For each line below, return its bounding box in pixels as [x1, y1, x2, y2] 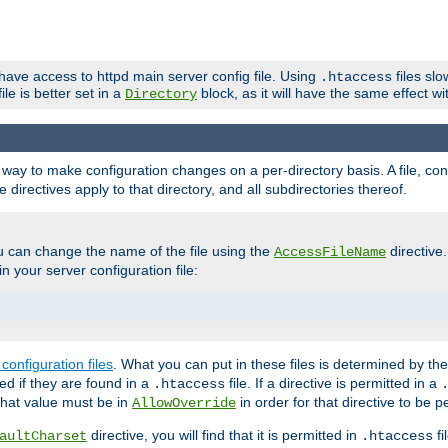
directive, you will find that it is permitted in [87, 427, 361, 444]
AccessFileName [274, 244, 386, 261]
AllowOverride [132, 395, 236, 412]
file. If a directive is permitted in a [225, 375, 441, 392]
